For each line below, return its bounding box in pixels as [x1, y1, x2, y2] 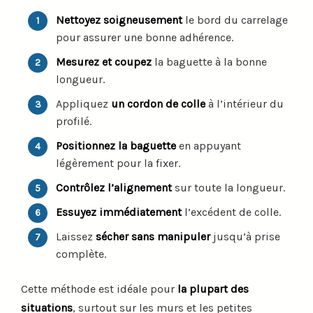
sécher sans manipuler [96, 229, 210, 243]
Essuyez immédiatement [56, 205, 182, 219]
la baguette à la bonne [152, 54, 267, 68]
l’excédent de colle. [182, 205, 281, 219]
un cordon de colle [111, 96, 205, 110]
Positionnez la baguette [56, 138, 176, 152]
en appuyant [176, 138, 241, 152]
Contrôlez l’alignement [56, 180, 172, 194]
